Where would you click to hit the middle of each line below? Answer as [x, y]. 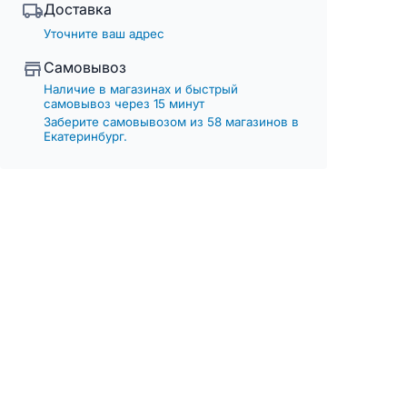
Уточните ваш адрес [104, 34]
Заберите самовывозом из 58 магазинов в [171, 122]
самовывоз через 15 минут [124, 104]
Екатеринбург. [85, 137]
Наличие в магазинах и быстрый [141, 89]
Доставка [78, 10]
